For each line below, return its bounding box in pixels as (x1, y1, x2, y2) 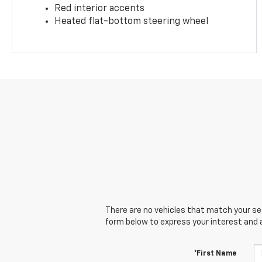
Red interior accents (54, 4, 145, 13)
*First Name (194, 250, 236, 257)
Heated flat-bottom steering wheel (54, 16, 209, 26)
